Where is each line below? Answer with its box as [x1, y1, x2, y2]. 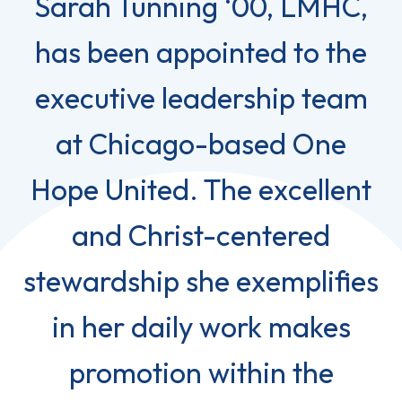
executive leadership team [34, 79, 368, 116]
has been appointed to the [35, 33, 367, 70]
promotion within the [68, 354, 334, 390]
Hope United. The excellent [31, 170, 371, 207]
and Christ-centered [72, 216, 330, 253]
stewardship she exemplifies [23, 262, 379, 299]
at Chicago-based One [56, 125, 346, 162]
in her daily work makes [51, 308, 351, 345]
